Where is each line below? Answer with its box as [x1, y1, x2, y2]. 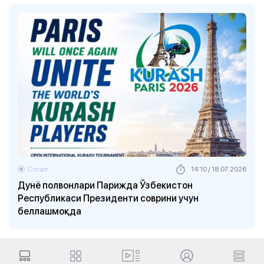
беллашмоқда [18, 204, 81, 218]
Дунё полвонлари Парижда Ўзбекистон [18, 179, 193, 192]
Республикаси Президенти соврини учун [18, 192, 199, 205]
